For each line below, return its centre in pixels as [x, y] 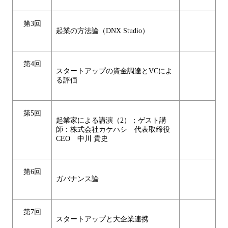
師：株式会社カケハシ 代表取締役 [113, 130]
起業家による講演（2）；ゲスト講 [111, 121]
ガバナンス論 [77, 179]
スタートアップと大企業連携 [102, 219]
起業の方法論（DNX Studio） [103, 31]
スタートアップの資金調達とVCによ [114, 71]
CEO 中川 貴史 [82, 139]
